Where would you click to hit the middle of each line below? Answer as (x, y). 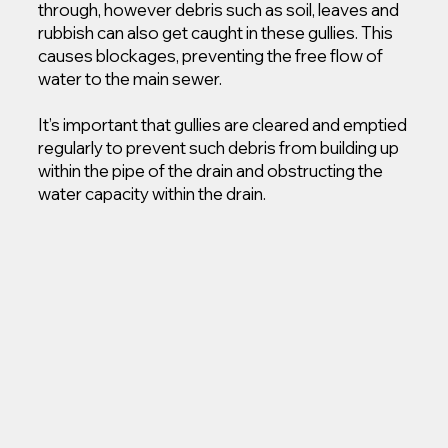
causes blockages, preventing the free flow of (211, 56)
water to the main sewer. (130, 79)
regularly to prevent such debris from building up (219, 148)
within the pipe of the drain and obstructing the (211, 171)
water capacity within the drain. (152, 194)
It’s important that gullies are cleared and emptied (223, 125)
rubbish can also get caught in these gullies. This (216, 33)
